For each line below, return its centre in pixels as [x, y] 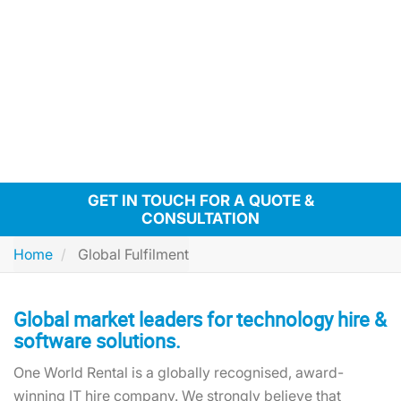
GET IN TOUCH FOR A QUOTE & [200, 200]
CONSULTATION [200, 218]
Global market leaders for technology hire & [200, 319]
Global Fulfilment [132, 254]
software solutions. [97, 341]
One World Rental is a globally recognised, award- [179, 372]
